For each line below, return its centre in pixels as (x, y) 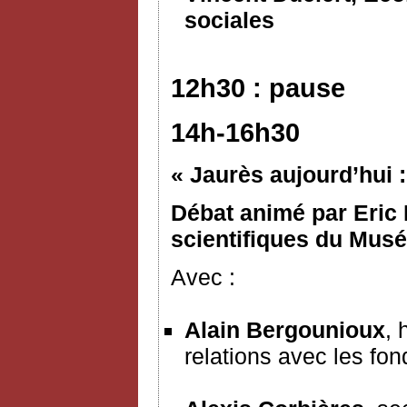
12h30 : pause (258, 89)
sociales (229, 20)
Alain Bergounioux (285, 329)
